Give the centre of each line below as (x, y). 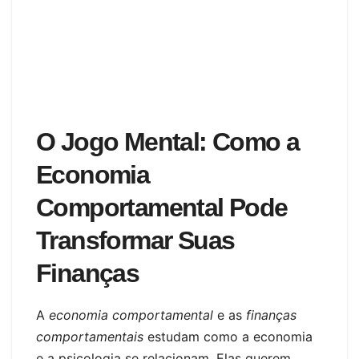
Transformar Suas (135, 241)
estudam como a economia (228, 337)
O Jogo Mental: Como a (168, 142)
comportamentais (90, 337)
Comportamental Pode (162, 208)
